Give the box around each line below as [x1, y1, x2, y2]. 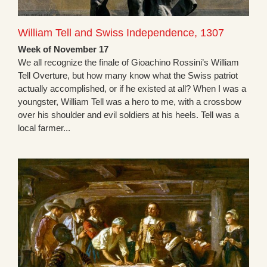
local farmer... [18, 123, 70, 133]
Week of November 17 [18, 44, 108, 55]
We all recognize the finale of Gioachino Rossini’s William [18, 57, 239, 68]
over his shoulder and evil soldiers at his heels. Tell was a [18, 110, 239, 120]
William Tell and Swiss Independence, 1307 [18, 27, 224, 39]
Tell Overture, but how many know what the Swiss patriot [18, 70, 238, 81]
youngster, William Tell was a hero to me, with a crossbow [18, 97, 241, 107]
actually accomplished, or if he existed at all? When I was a [18, 83, 246, 94]
